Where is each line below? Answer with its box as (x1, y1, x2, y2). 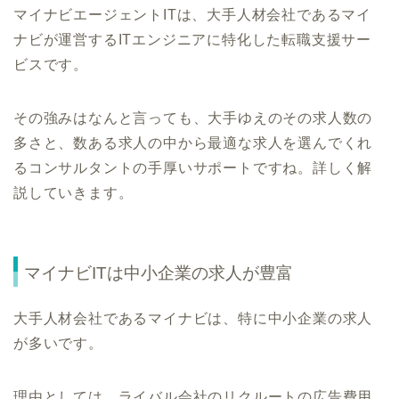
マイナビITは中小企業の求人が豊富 (24, 264, 293, 283)
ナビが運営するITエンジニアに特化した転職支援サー (13, 31, 372, 47)
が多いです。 (13, 336, 103, 352)
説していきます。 (13, 184, 134, 200)
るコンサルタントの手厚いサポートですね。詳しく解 (13, 159, 373, 175)
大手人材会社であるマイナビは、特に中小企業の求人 (13, 311, 373, 327)
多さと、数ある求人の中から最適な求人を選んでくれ (13, 134, 373, 151)
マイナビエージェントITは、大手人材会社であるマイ (13, 6, 371, 22)
